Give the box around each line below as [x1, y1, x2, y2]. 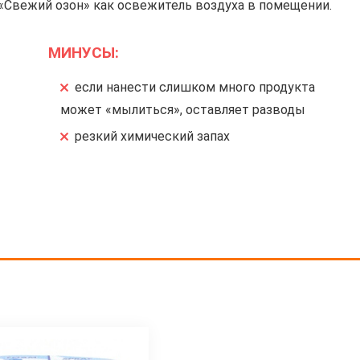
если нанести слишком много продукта [74, 79, 315, 95]
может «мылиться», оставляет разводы [59, 101, 305, 117]
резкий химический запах [74, 128, 230, 144]
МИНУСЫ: [47, 43, 119, 62]
